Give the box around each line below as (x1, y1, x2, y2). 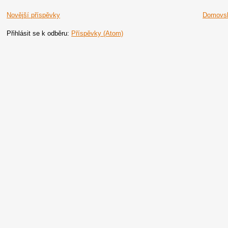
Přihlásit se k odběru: (7, 30, 72, 37)
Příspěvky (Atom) (71, 30, 124, 37)
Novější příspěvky (7, 11, 61, 19)
